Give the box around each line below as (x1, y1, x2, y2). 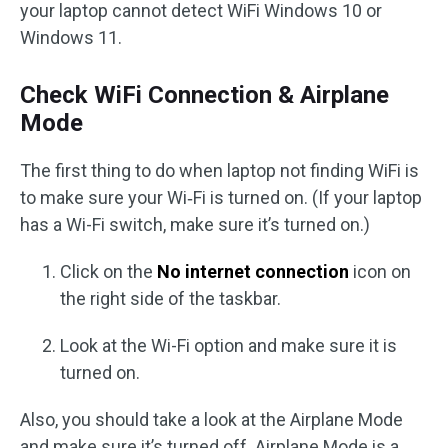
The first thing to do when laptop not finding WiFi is (20, 160, 419, 181)
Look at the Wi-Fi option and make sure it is (60, 335, 397, 356)
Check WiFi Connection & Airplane (20, 81, 389, 109)
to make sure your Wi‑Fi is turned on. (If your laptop (20, 187, 422, 208)
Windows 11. (20, 27, 122, 48)
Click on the (60, 261, 157, 282)
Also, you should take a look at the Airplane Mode (20, 409, 403, 430)
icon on (349, 261, 411, 282)
